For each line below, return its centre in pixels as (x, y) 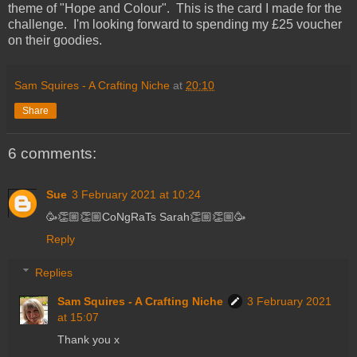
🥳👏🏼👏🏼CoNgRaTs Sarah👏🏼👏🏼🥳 (146, 217)
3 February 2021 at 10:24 (136, 195)
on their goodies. (55, 40)
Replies (54, 272)
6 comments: (52, 153)
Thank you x (89, 339)
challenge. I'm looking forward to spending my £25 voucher (175, 24)
